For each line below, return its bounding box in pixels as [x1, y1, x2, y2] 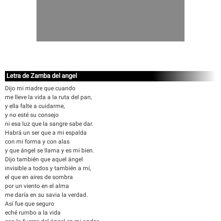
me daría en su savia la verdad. [5, 191, 88, 198]
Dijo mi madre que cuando [5, 85, 75, 92]
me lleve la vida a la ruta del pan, [5, 94, 92, 101]
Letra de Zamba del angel [6, 72, 77, 79]
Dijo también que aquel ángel [5, 156, 83, 163]
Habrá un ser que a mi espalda [5, 129, 87, 136]
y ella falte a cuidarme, [5, 103, 65, 110]
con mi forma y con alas [5, 138, 70, 145]
